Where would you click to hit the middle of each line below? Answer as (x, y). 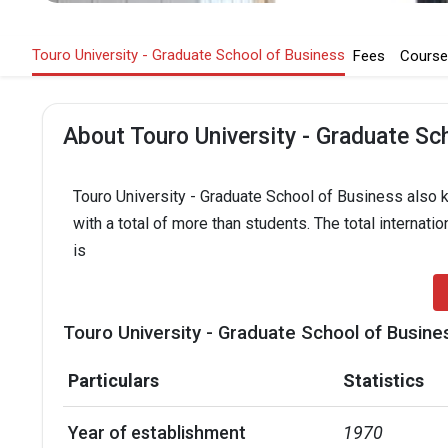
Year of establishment (157, 432)
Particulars (113, 380)
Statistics (383, 380)
